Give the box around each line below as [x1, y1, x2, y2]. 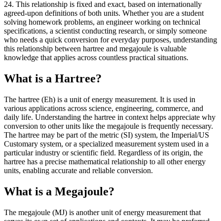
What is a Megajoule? [4, 184, 114, 198]
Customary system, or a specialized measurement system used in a [4, 139, 209, 148]
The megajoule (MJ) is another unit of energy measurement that [4, 208, 201, 217]
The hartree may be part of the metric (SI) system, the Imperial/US [4, 130, 209, 139]
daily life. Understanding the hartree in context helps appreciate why [4, 112, 216, 121]
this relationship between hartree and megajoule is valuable [4, 44, 186, 53]
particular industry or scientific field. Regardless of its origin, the [4, 148, 203, 157]
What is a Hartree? [4, 72, 102, 85]
